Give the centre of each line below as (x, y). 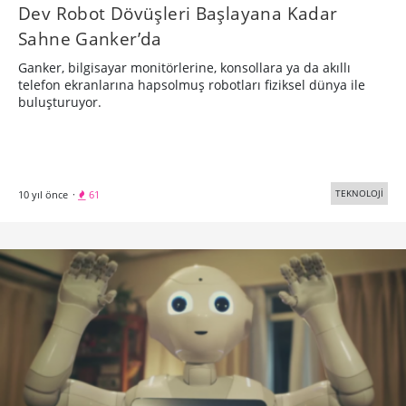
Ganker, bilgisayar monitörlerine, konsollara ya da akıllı (184, 67)
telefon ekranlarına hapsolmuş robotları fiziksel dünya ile (192, 84)
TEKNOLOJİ (359, 193)
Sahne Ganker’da (90, 38)
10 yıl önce (43, 194)
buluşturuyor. (60, 101)
